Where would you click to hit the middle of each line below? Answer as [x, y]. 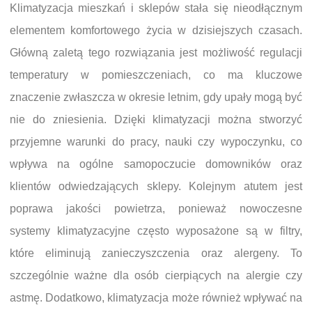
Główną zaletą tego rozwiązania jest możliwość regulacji [156, 53]
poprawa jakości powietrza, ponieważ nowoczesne [156, 209]
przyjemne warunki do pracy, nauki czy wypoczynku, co [156, 142]
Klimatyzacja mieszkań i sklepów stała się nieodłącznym [156, 8]
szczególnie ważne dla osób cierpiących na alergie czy [156, 275]
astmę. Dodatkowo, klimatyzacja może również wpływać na [156, 298]
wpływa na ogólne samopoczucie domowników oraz [156, 164]
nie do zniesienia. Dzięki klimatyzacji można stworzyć [156, 119]
